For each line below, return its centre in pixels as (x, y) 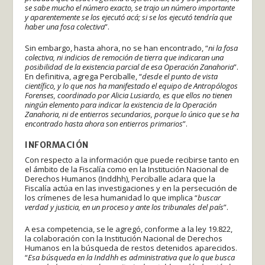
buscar (209, 198)
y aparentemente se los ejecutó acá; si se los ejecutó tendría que (129, 17)
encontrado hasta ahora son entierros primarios (104, 124)
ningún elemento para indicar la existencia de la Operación (121, 105)
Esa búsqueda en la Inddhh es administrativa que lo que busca (132, 257)
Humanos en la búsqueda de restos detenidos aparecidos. (131, 248)
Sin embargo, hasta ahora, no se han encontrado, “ (117, 48)
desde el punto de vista (180, 77)
